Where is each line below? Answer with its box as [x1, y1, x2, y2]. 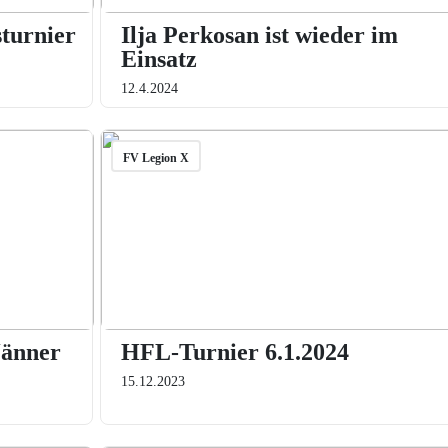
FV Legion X [122, 151, 189, 165]
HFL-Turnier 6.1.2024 [120, 339, 349, 365]
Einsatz [120, 46, 197, 72]
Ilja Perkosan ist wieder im [120, 22, 398, 48]
